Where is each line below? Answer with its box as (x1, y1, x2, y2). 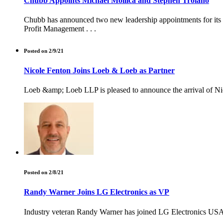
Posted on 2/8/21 (24, 169, 64, 176)
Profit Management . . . (24, 24, 96, 33)
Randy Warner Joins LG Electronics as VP (24, 188, 169, 197)
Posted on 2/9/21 (24, 48, 64, 54)
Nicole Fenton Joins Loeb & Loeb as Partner (24, 66, 175, 75)
